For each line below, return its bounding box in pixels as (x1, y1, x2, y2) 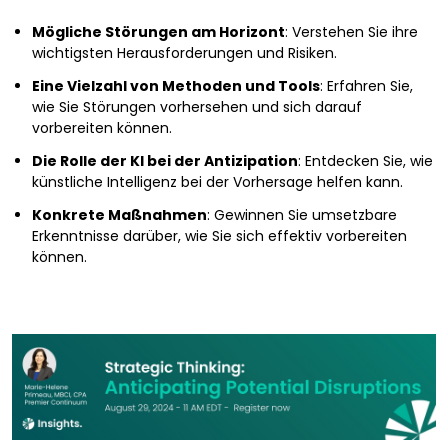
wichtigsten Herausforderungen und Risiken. (32, 42, 337, 63)
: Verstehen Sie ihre (285, 21, 418, 42)
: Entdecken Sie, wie (298, 150, 433, 171)
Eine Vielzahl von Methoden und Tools (32, 75, 320, 96)
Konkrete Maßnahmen (32, 204, 207, 225)
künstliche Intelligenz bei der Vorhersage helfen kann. (32, 171, 403, 192)
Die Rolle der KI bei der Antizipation (32, 150, 298, 171)
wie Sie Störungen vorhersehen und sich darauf (32, 96, 362, 117)
